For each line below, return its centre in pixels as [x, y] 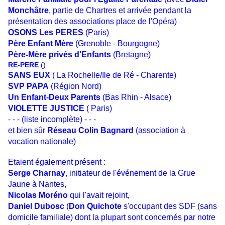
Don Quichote [95, 206]
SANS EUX [29, 75]
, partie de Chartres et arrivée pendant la [120, 11]
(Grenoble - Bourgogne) [117, 44]
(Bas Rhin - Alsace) [136, 97]
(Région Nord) [75, 86]
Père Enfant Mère [41, 44]
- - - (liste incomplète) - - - [52, 120]
